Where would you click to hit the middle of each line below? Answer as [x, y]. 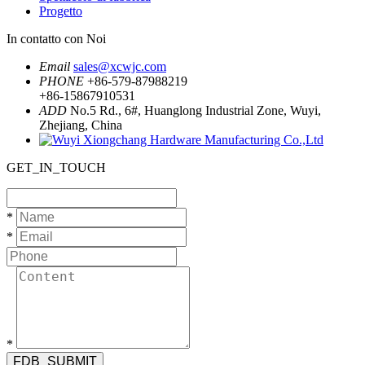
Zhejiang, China [81, 125]
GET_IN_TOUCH [56, 167]
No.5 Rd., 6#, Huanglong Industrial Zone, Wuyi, [196, 110]
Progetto [61, 11]
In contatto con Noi [56, 38]
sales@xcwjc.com [120, 66]
